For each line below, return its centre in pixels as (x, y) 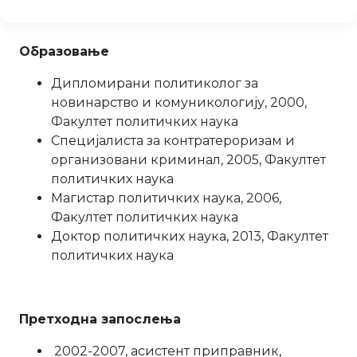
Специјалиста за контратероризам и (173, 141)
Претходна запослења (100, 319)
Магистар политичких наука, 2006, (166, 198)
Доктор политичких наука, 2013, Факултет (190, 236)
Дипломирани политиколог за (155, 83)
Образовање (64, 51)
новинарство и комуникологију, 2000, (179, 102)
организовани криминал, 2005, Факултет (188, 160)
